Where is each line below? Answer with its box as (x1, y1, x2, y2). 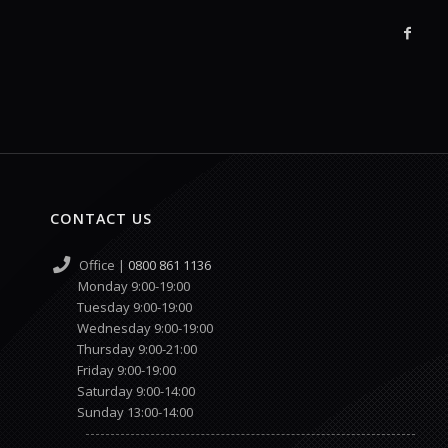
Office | (70, 255, 128, 274)
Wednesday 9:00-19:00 (50, 318, 213, 337)
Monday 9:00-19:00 (74, 276, 190, 295)
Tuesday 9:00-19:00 (50, 297, 192, 316)
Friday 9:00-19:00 (50, 360, 176, 379)
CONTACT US (50, 208, 152, 228)
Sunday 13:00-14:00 (50, 402, 193, 421)
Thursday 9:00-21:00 (50, 339, 197, 358)
